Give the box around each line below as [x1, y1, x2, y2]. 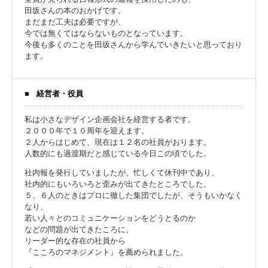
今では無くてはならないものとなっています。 [25, 29, 188, 38]
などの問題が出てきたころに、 [25, 225, 133, 234]
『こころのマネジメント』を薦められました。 [25, 248, 188, 257]
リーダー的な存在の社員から [25, 236, 126, 245]
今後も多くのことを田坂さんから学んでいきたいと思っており [25, 40, 242, 49]
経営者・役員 [36, 89, 83, 98]
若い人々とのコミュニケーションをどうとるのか [25, 214, 196, 223]
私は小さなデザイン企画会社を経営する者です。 [25, 115, 196, 124]
